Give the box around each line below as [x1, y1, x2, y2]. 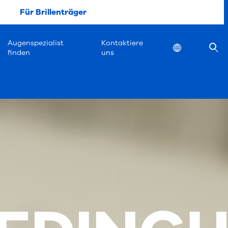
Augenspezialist [8, 38, 64, 48]
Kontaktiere [101, 38, 144, 48]
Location [173, 42, 204, 52]
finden [8, 47, 31, 58]
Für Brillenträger [19, 7, 87, 18]
